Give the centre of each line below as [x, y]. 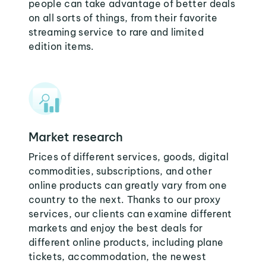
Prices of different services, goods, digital [129, 157]
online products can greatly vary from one [128, 185]
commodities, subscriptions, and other [120, 171]
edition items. [61, 46]
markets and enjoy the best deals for [116, 228]
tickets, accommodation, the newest [117, 256]
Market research [76, 137]
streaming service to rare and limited [116, 32]
